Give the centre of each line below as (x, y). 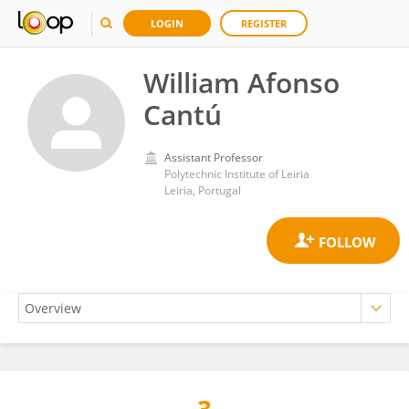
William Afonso (241, 83)
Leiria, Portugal (203, 190)
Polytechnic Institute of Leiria (237, 174)
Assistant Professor (214, 157)
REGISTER (264, 23)
